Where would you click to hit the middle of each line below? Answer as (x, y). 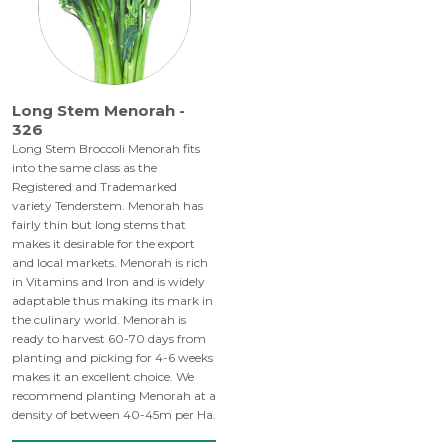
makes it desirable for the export (103, 244)
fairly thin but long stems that (99, 225)
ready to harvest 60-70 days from (109, 339)
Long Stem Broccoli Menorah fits (106, 149)
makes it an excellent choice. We (103, 377)
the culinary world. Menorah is (99, 320)
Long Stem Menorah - (98, 111)
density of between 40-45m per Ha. (114, 415)
